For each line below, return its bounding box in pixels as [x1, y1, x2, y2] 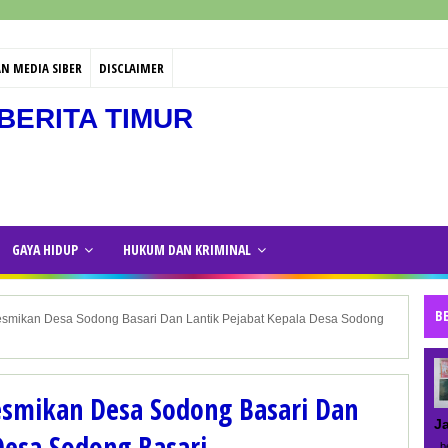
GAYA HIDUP [12, 240, 78, 260]
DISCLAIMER [99, 59, 164, 77]
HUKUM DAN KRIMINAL [123, 240, 251, 260]
